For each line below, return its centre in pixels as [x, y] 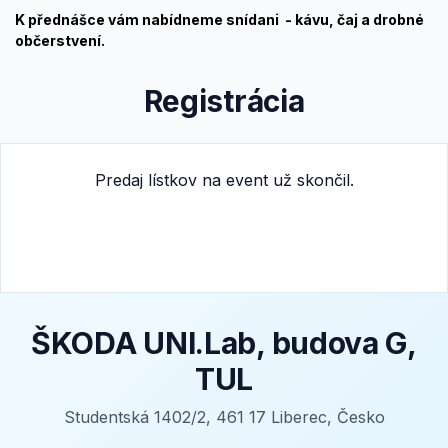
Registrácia [224, 100]
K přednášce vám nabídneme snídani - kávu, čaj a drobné [219, 19]
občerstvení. [60, 40]
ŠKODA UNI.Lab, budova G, [224, 342]
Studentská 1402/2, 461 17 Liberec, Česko [224, 416]
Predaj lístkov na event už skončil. [224, 179]
